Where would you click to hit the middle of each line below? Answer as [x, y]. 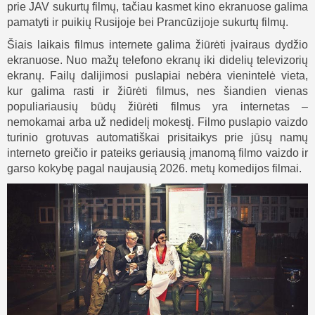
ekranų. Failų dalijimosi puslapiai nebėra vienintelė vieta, [157, 76]
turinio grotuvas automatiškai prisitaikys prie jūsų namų [157, 137]
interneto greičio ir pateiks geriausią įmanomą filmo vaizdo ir [157, 153]
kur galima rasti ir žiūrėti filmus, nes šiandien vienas [157, 91]
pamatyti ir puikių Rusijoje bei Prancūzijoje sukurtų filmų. [148, 22]
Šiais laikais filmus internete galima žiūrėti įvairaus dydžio [157, 45]
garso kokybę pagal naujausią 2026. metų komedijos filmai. [154, 168]
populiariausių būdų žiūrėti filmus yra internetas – [157, 107]
